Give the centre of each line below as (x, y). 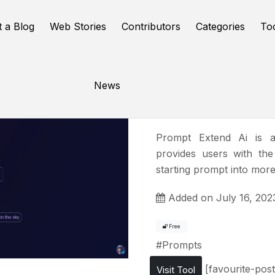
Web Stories (78, 26)
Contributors (151, 26)
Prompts (182, 245)
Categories (221, 26)
